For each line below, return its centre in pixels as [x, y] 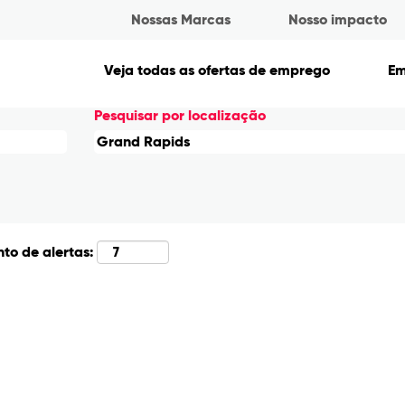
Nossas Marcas [181, 19]
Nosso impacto [338, 19]
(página [29, 16]
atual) [23, 36]
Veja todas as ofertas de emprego [217, 70]
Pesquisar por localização [180, 115]
